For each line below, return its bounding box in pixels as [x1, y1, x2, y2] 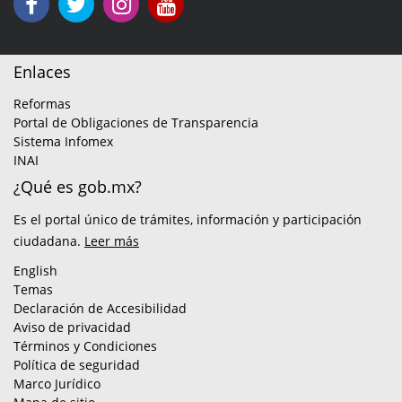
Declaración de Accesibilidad [13, 300, 187, 318]
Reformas [13, 95, 71, 113]
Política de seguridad [13, 356, 140, 374]
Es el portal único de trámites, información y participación [13, 211, 362, 229]
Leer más [84, 232, 139, 250]
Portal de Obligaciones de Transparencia [13, 114, 258, 132]
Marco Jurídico [13, 375, 100, 393]
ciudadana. [13, 232, 84, 250]
